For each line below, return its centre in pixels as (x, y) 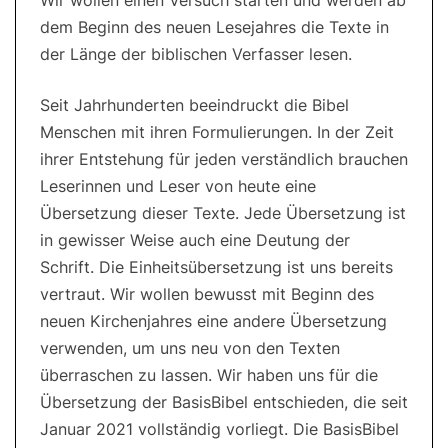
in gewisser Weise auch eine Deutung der (195, 240)
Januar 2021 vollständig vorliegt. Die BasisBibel (219, 429)
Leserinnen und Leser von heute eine (178, 186)
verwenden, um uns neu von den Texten (190, 348)
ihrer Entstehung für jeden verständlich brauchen (224, 159)
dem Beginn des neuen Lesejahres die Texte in (214, 27)
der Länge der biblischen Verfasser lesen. (196, 54)
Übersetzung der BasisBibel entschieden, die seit (224, 402)
